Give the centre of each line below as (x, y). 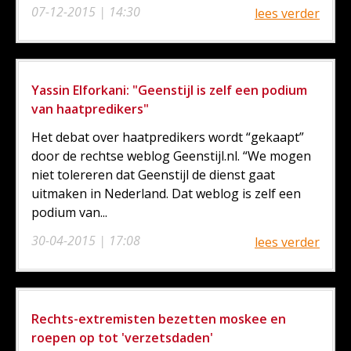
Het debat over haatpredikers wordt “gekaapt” (168, 137)
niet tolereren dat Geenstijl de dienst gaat (153, 174)
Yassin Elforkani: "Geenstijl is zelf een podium (169, 90)
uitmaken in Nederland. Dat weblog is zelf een (166, 193)
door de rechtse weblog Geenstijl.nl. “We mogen (171, 156)
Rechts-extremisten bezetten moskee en (159, 318)
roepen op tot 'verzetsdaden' (122, 337)
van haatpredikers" (90, 109)
